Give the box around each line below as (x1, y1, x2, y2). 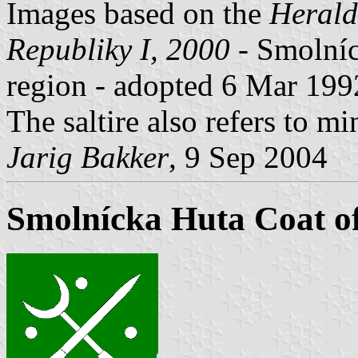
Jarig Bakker (6, 139, 169, 174)
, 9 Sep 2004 (169, 139, 328, 174)
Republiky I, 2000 (6, 31, 230, 66)
